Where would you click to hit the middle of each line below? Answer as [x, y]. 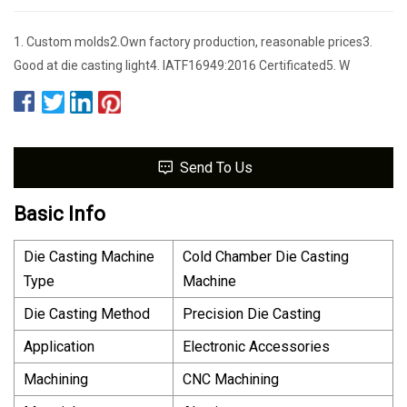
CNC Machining [231, 379]
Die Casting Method [87, 313]
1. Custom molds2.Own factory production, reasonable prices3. [193, 41]
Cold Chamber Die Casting [266, 256]
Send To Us [216, 167]
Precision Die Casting [252, 313]
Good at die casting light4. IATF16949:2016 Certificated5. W [182, 65]
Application [59, 346]
